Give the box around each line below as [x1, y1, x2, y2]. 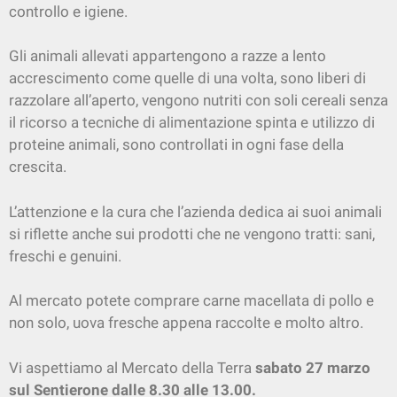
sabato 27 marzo [255, 358, 370, 377]
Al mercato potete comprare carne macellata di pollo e [9, 292, 374, 310]
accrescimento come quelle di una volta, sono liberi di [9, 69, 366, 88]
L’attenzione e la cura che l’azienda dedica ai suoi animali [9, 202, 382, 221]
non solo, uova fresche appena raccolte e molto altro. [9, 314, 363, 332]
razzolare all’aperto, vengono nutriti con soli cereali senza [9, 91, 388, 110]
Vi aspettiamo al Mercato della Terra [9, 358, 255, 377]
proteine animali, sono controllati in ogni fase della [9, 136, 344, 154]
